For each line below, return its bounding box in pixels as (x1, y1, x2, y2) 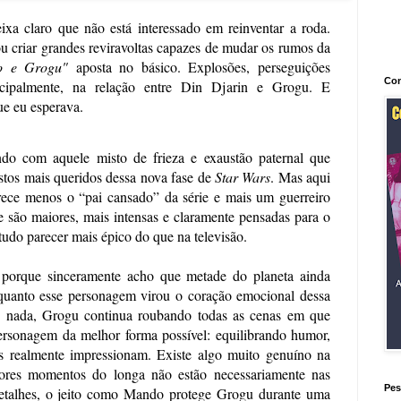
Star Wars (214, 166, 271, 186)
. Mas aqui (270, 166, 330, 186)
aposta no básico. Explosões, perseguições (68, 56, 331, 76)
